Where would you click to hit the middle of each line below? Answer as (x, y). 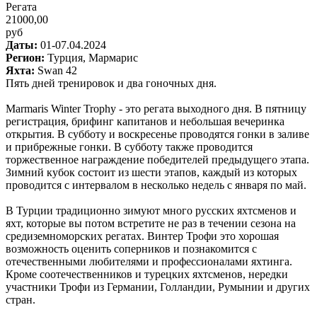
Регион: (25, 57)
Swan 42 (57, 70)
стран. (21, 299)
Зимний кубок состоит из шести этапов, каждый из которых (151, 172)
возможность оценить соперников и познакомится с (131, 248)
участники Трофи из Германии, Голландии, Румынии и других (158, 287)
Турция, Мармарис (91, 57)
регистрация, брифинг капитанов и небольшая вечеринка (145, 121)
